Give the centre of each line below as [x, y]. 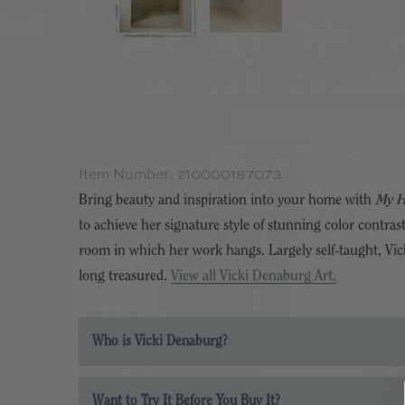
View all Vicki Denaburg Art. [254, 276]
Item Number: [128, 174]
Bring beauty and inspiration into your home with [227, 200]
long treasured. [125, 276]
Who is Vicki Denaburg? [160, 341]
